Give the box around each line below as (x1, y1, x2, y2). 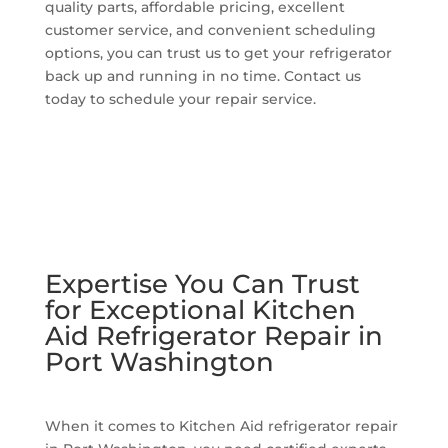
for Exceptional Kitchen (44, 293, 356, 326)
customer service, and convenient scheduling (44, 20, 376, 39)
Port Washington (44, 345, 274, 378)
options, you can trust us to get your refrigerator (44, 43, 392, 62)
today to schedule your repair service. (44, 89, 316, 108)
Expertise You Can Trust (44, 267, 360, 300)
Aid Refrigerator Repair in (44, 319, 383, 352)
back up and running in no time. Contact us (44, 66, 361, 85)
